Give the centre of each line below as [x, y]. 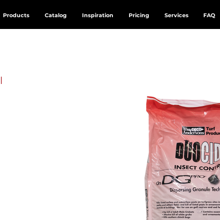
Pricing [139, 15]
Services [176, 15]
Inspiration [97, 15]
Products [16, 15]
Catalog [55, 15]
